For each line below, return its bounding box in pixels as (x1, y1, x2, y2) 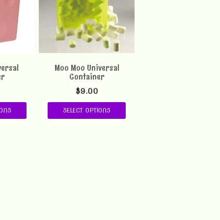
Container (69, 70, 105, 82)
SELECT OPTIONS (63, 106, 111, 114)
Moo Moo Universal (54, 61, 119, 74)
